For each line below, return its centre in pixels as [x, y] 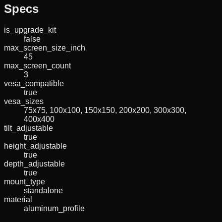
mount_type [25, 181]
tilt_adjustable [28, 128]
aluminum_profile [54, 208]
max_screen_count [37, 65]
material [18, 199]
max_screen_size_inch [45, 48]
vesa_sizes [24, 101]
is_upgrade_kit [30, 30]
